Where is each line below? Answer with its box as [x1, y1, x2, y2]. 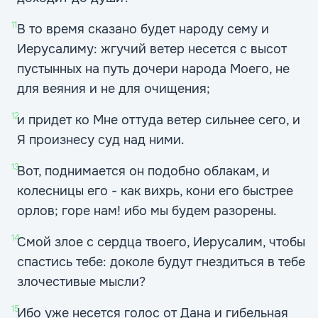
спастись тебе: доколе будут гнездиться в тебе [17, 254, 305, 270]
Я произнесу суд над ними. [17, 132, 185, 148]
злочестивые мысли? [17, 274, 146, 290]
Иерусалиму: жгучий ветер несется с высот [17, 41, 287, 57]
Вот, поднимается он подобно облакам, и [17, 163, 270, 179]
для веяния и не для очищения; [17, 81, 210, 97]
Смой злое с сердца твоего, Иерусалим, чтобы [17, 234, 305, 250]
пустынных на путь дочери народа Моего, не [17, 61, 290, 77]
